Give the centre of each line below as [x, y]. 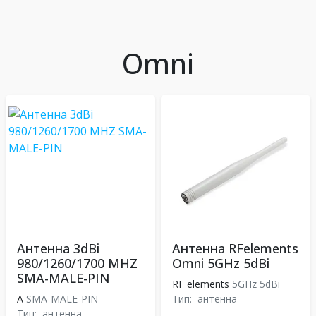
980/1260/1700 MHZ [77, 263]
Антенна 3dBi [58, 248]
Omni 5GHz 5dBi [221, 263]
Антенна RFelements [235, 248]
